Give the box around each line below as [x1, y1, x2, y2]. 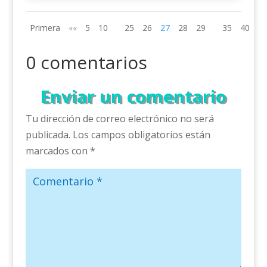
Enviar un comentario [40, 85, 227, 108]
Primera [29, 22, 60, 34]
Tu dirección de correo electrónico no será [25, 112, 214, 126]
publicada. [25, 128, 70, 142]
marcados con [25, 144, 90, 158]
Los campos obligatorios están [72, 128, 210, 142]
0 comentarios [25, 50, 147, 75]
